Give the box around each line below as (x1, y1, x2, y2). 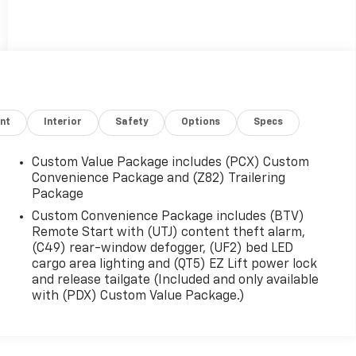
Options (181, 117, 221, 127)
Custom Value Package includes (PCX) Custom (31, 156, 309, 169)
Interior (44, 117, 83, 127)
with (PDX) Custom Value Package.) (31, 289, 245, 303)
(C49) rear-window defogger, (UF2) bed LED (31, 242, 293, 255)
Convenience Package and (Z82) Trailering (31, 172, 285, 185)
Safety (115, 117, 149, 127)
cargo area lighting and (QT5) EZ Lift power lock (31, 257, 317, 271)
